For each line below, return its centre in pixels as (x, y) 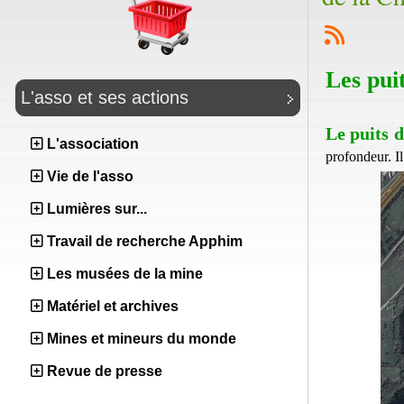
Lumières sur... (97, 209)
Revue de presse (105, 371)
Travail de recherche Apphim (145, 241)
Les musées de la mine (125, 274)
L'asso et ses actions (105, 97)
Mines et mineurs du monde (142, 339)
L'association (93, 144)
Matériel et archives (113, 306)
